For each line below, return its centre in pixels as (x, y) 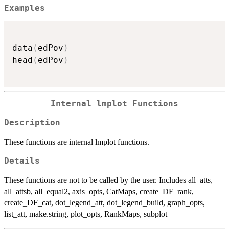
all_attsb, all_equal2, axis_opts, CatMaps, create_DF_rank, (99, 191)
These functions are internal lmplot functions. (77, 142)
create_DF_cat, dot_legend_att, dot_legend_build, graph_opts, (105, 202)
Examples (25, 8)
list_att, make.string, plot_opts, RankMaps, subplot (86, 214)
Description (32, 122)
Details (22, 161)
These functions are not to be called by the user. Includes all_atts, (108, 180)
